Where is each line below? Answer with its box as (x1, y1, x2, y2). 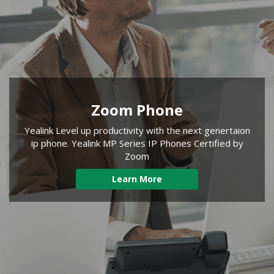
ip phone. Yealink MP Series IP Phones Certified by (31, 136, 243, 149)
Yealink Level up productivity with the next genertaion (24, 124, 250, 136)
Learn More (112, 172, 162, 185)
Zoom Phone (91, 99, 183, 120)
